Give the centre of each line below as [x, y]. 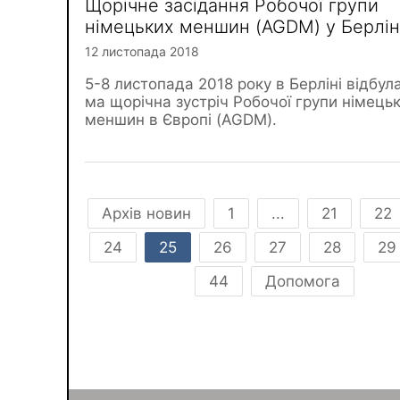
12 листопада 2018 [142, 51]
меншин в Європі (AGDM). [181, 120]
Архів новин [146, 213]
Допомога [303, 281]
